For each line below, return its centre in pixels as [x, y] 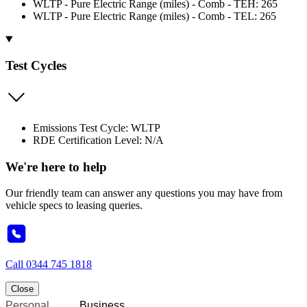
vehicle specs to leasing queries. [74, 206]
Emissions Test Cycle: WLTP [97, 128]
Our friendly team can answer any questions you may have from [144, 193]
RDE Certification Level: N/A [98, 140]
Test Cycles [36, 66]
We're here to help [56, 167]
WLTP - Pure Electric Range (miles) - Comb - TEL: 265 [155, 16]
